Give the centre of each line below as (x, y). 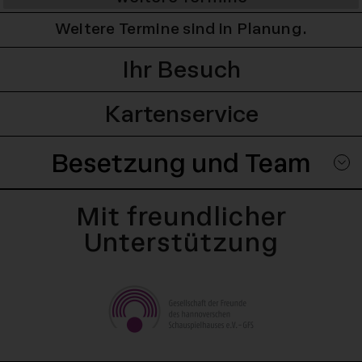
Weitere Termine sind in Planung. (181, 29)
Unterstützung (181, 242)
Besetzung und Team (181, 163)
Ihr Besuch (181, 69)
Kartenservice (181, 114)
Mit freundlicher (181, 216)
